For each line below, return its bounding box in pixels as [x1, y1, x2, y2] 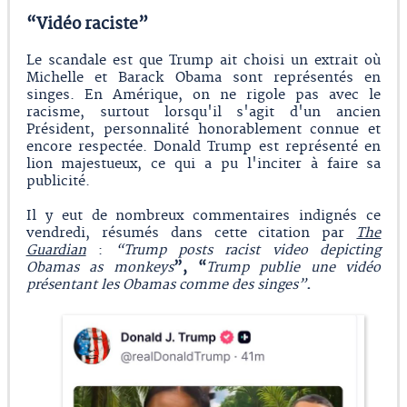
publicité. [25, 172, 90, 190]
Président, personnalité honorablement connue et [25, 120, 382, 138]
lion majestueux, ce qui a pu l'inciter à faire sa [25, 154, 382, 173]
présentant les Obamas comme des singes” [25, 275, 306, 293]
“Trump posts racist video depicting [114, 241, 382, 259]
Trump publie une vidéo [205, 258, 382, 276]
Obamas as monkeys [25, 258, 174, 276]
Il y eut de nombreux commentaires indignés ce [25, 206, 382, 224]
